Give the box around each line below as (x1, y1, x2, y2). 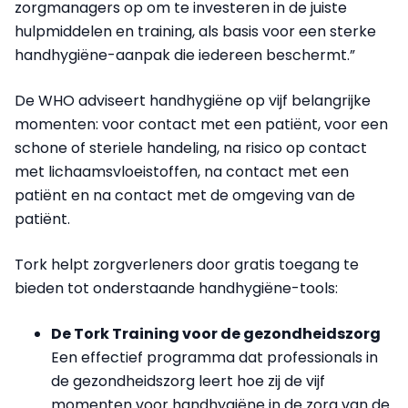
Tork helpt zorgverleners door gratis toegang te (15, 253, 359, 275)
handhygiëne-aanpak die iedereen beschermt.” (15, 44, 355, 66)
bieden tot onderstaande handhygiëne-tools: (15, 277, 338, 299)
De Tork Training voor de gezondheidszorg (51, 322, 381, 344)
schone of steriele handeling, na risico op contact (15, 137, 367, 158)
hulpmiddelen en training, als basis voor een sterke (15, 20, 376, 42)
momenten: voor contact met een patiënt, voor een (15, 113, 388, 135)
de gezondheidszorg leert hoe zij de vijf (51, 370, 325, 392)
